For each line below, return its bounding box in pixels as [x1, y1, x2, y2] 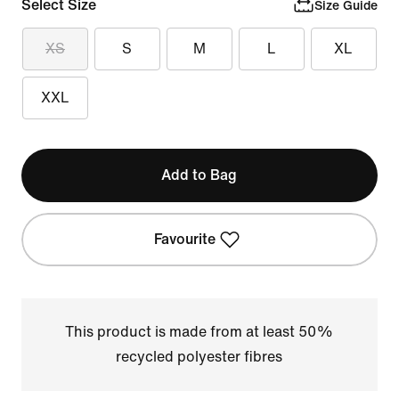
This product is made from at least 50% [65, 324, 334, 339]
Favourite [154, 232, 216, 247]
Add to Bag [161, 167, 238, 183]
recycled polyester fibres [116, 349, 283, 364]
